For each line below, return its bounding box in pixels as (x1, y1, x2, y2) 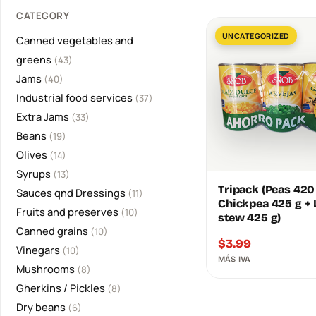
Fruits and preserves (16, 204, 121, 219)
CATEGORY (16, 8, 70, 22)
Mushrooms (16, 261, 77, 276)
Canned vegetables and (16, 32, 133, 47)
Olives (16, 147, 49, 162)
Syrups (16, 166, 53, 181)
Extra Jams (16, 109, 71, 123)
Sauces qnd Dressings (16, 185, 128, 200)
